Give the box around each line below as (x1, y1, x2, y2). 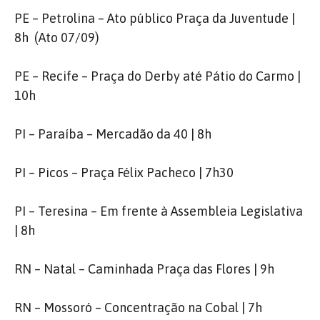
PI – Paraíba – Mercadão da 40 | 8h (14, 126, 211, 141)
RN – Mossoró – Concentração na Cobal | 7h (14, 300, 262, 315)
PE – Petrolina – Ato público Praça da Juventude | (14, 11, 295, 26)
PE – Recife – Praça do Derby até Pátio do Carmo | (14, 69, 301, 84)
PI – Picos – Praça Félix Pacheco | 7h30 (14, 165, 234, 180)
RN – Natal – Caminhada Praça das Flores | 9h (14, 261, 274, 276)
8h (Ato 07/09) (14, 30, 99, 45)
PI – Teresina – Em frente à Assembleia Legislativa (14, 204, 303, 219)
